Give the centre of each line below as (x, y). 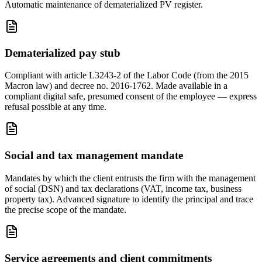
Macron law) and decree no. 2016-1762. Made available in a (116, 86)
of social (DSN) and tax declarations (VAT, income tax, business (123, 188)
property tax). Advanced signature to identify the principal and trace (129, 199)
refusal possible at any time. (56, 107)
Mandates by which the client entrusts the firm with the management (130, 178)
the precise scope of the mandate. (65, 209)
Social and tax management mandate (94, 156)
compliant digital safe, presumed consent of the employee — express (131, 96)
